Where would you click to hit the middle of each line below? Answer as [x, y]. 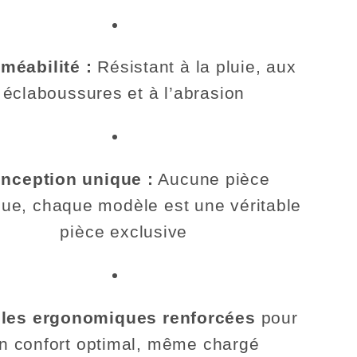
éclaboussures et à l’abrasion [124, 93]
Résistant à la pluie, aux [194, 67]
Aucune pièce [212, 178]
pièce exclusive [124, 231]
